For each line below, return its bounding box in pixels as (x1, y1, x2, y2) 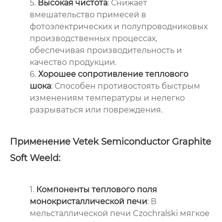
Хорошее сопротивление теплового (38, 69, 188, 79)
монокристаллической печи (30, 196, 147, 206)
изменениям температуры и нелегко (30, 93, 185, 103)
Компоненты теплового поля (36, 184, 157, 194)
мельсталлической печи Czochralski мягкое (30, 208, 210, 218)
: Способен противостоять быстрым (51, 81, 200, 91)
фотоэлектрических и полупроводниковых (30, 21, 208, 31)
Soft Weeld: (10, 152, 60, 164)
